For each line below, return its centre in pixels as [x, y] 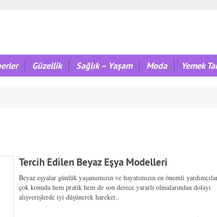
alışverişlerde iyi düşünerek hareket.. [69, 197]
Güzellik [47, 65]
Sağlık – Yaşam [104, 65]
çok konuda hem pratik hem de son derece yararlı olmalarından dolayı [115, 187]
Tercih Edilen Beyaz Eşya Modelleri [93, 162]
